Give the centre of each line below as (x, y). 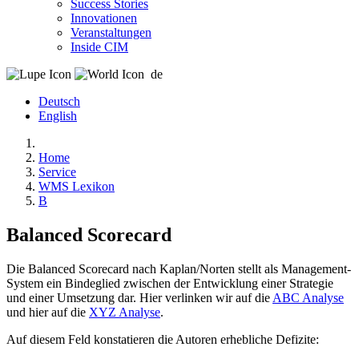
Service (57, 172)
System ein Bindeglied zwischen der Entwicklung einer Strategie (170, 283)
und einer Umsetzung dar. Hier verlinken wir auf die (139, 297)
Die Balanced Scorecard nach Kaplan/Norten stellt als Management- (179, 268)
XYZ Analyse (125, 312)
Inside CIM (99, 47)
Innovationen (104, 18)
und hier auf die (48, 312)
